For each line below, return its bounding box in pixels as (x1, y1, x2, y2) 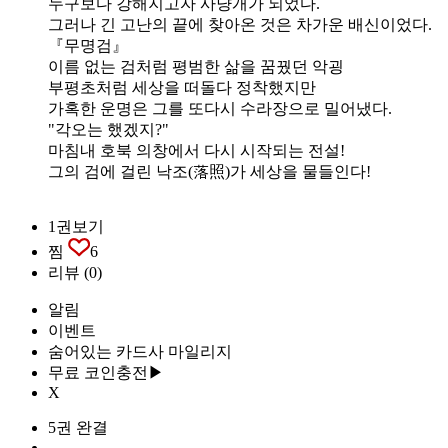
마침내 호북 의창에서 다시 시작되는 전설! (48, 141, 345, 159)
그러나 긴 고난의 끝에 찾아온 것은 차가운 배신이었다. (48, 15, 432, 33)
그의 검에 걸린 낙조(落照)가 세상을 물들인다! (48, 162, 371, 180)
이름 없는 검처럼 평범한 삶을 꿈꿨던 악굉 (48, 57, 344, 75)
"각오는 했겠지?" (48, 120, 169, 138)
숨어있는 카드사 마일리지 (48, 342, 232, 360)
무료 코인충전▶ (48, 363, 164, 381)
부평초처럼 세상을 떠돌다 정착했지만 (48, 78, 316, 96)
